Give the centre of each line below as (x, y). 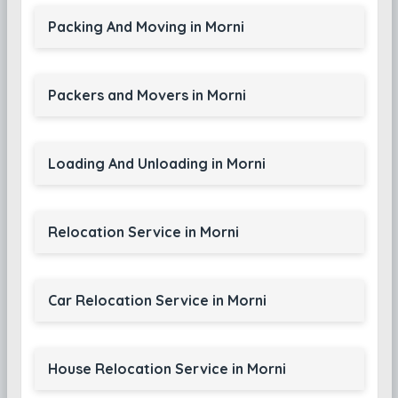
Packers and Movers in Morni (147, 95)
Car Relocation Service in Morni (157, 300)
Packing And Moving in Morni (146, 27)
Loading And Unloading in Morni (156, 163)
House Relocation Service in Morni (167, 369)
